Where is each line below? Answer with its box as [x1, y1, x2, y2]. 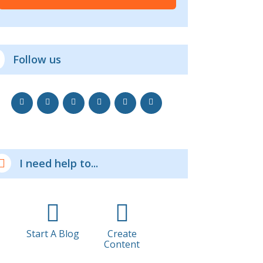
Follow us [12, 52, 61, 66]
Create [107, 227, 137, 240]
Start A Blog [26, 227, 79, 240]
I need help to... [19, 156, 98, 171]
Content [104, 237, 140, 251]
